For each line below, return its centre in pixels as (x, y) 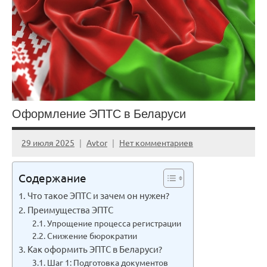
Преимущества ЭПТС (71, 209)
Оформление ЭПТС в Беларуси (99, 113)
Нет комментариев (156, 143)
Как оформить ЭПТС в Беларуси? (95, 249)
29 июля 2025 (48, 143)
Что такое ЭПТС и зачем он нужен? (99, 195)
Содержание (52, 178)
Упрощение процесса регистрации (114, 223)
